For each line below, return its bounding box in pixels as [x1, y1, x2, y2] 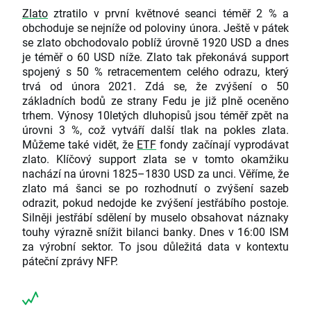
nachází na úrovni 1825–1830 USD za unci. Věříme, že [22, 166, 289, 181]
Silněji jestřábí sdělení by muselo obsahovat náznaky [22, 210, 289, 225]
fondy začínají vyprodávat [156, 137, 289, 152]
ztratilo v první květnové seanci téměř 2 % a [48, 6, 289, 21]
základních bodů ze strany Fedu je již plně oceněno [22, 93, 289, 108]
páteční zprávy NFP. [22, 253, 118, 269]
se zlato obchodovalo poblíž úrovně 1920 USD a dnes [22, 35, 289, 50]
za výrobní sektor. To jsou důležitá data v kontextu [22, 239, 289, 254]
